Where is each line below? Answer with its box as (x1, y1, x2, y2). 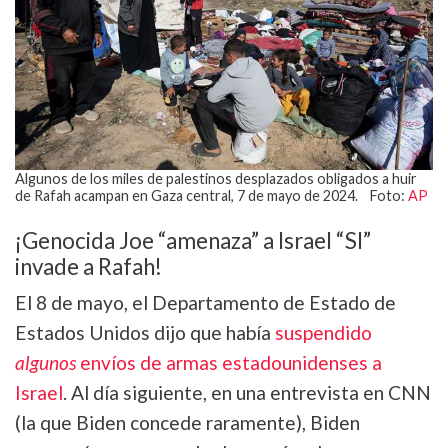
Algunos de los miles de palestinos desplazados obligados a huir (15, 169, 417, 187)
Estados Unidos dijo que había (15, 320, 275, 344)
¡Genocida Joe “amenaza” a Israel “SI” (15, 226, 371, 254)
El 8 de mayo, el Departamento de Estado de (15, 290, 396, 314)
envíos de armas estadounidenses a (76, 350, 382, 374)
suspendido (275, 320, 372, 344)
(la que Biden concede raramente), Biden (15, 410, 360, 434)
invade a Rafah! (15, 252, 162, 280)
